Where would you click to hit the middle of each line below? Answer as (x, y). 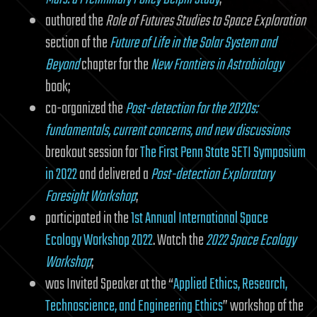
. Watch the (179, 240)
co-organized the (85, 109)
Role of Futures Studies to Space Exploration (206, 21)
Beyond (62, 65)
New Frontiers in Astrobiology (217, 65)
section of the (77, 43)
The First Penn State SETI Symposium (223, 152)
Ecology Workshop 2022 (99, 240)
